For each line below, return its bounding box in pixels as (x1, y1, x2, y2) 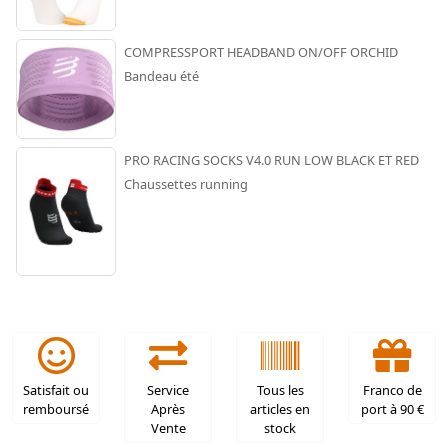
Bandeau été (124, 67, 199, 86)
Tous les (256, 381, 304, 400)
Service (147, 381, 189, 400)
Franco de (362, 381, 422, 400)
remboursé (23, 400, 89, 419)
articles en (250, 400, 310, 419)
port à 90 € (360, 400, 424, 419)
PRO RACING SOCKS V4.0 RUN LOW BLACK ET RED (124, 151, 419, 170)
